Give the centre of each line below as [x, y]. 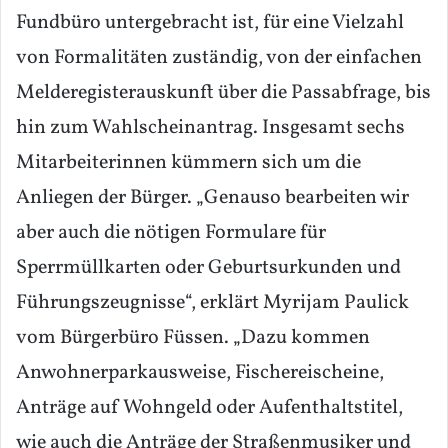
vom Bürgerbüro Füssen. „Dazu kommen [193, 337]
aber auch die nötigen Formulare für [171, 232]
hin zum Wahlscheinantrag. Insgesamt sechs [210, 127]
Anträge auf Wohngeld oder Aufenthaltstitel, [209, 407]
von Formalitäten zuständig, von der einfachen [219, 57]
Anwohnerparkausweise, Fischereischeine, [200, 372]
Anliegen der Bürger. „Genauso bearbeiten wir [212, 197]
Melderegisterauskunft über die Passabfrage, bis [223, 92]
